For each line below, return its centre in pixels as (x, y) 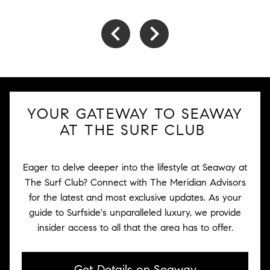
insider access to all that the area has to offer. (135, 228)
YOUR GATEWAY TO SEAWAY (135, 114)
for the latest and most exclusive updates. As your (135, 197)
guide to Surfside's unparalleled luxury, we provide (135, 212)
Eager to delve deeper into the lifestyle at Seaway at (135, 167)
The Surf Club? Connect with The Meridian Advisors (135, 182)
